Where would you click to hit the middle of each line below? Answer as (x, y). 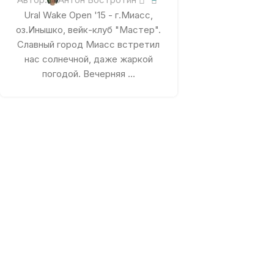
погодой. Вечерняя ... (88, 74)
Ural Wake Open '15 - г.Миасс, (89, 15)
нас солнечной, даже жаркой (88, 59)
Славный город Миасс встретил (89, 45)
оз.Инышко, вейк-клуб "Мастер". (89, 30)
